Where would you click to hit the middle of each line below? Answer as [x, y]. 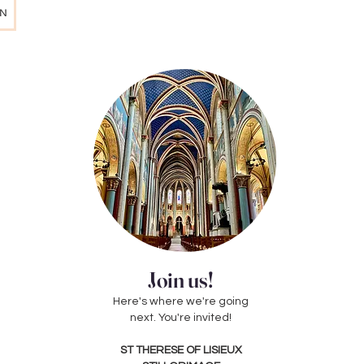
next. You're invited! [181, 318]
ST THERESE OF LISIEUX [181, 350]
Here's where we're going [181, 301]
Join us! [181, 280]
